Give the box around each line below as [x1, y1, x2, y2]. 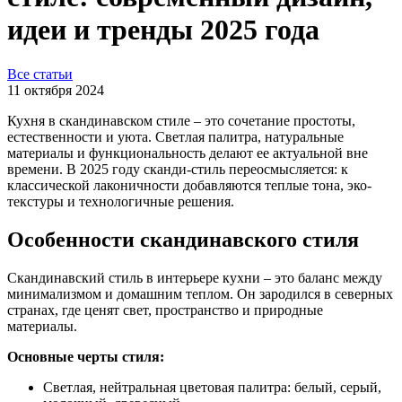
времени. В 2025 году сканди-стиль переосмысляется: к [7, 161, 348, 177]
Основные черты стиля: [7, 348, 164, 364]
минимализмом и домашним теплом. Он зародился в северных [7, 285, 393, 301]
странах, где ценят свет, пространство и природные [7, 301, 323, 318]
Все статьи [7, 66, 73, 82]
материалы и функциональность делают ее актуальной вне [7, 144, 368, 161]
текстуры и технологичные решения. [7, 193, 234, 209]
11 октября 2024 [7, 82, 104, 98]
